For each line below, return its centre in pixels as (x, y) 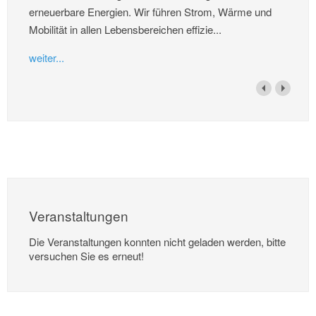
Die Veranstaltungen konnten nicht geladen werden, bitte (157, 241)
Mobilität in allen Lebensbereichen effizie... (125, 29)
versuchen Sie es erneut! (86, 255)
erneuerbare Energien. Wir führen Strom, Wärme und (150, 11)
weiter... (47, 57)
